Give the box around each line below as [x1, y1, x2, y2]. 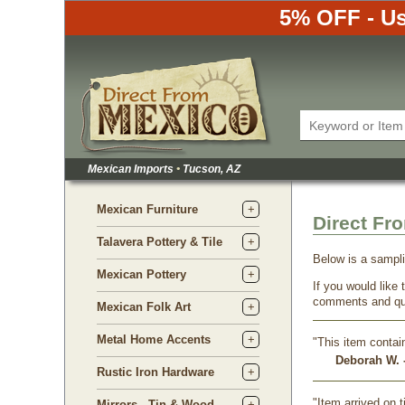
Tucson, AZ [180, 163, 240, 175]
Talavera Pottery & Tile [97, 235, 222, 249]
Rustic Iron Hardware [97, 365, 214, 379]
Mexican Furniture [97, 202, 198, 216]
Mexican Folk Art [97, 300, 191, 314]
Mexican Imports [88, 163, 176, 175]
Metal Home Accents [97, 333, 211, 346]
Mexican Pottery [97, 268, 186, 281]
